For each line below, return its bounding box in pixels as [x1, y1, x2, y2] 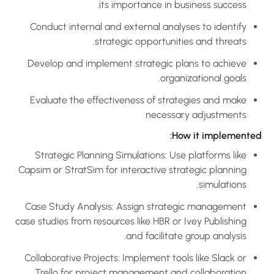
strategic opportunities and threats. [111, 35, 263, 47]
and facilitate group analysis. [143, 229, 263, 242]
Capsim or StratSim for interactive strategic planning [35, 163, 263, 176]
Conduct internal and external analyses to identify [46, 20, 263, 32]
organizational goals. [177, 72, 263, 84]
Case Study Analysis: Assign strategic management [42, 200, 263, 212]
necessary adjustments [162, 108, 263, 120]
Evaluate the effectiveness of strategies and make [46, 94, 263, 106]
